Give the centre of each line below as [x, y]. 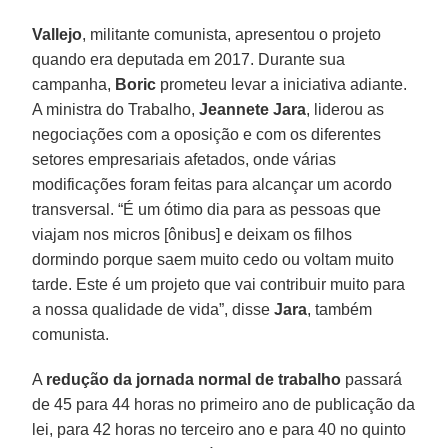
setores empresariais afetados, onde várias [184, 159]
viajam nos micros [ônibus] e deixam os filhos [192, 234]
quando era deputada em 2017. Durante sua [189, 59]
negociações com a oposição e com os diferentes [207, 134]
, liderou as [345, 109]
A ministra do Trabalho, [116, 109]
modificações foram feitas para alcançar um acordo [212, 184]
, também [340, 309]
